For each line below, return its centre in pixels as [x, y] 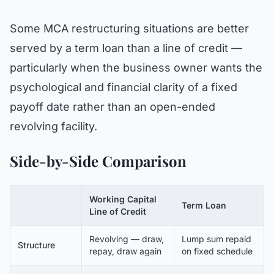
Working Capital [123, 199]
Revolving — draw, [127, 239]
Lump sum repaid [217, 239]
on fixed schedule [217, 251]
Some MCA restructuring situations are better [129, 28]
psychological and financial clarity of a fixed [124, 87]
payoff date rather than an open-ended [113, 107]
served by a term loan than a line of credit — [126, 48]
